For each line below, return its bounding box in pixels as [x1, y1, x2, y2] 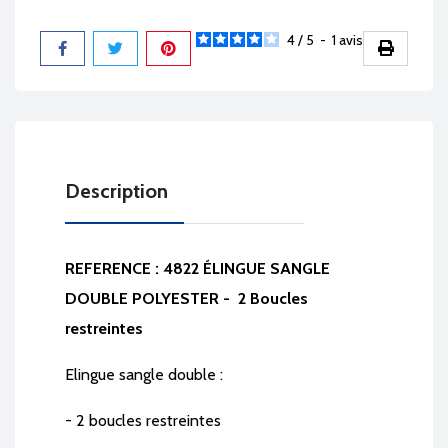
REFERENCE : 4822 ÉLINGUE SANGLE [65, 259, 330, 279]
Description [65, 179, 168, 204]
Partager [39, 48, 95, 67]
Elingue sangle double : [65, 365, 223, 385]
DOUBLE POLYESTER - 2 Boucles [65, 289, 308, 309]
